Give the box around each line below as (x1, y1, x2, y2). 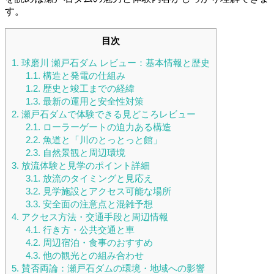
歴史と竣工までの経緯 (40, 83, 135, 94)
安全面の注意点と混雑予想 (40, 199, 153, 210)
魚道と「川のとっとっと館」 (40, 135, 162, 146)
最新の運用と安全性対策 (40, 96, 144, 107)
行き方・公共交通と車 (40, 224, 135, 235)
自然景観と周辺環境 (40, 147, 125, 158)
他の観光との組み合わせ (40, 250, 144, 261)
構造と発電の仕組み (40, 70, 125, 81)
